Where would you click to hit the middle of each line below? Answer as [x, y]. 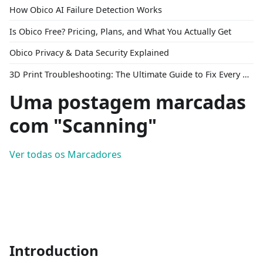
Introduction [54, 251]
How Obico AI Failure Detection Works [86, 9]
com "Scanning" [83, 126]
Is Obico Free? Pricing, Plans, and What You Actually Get [120, 31]
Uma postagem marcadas [128, 102]
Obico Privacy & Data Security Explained [89, 53]
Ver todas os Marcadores [65, 155]
